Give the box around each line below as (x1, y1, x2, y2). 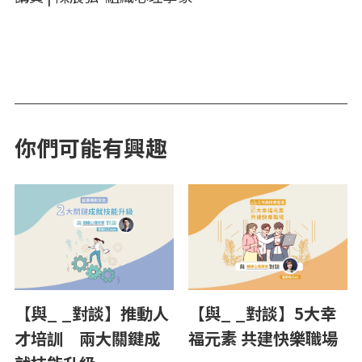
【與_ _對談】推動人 (15, 301, 169, 326)
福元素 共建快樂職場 (188, 326, 338, 351)
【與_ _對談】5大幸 (188, 301, 336, 326)
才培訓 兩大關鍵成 (15, 326, 160, 351)
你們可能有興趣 (15, 131, 167, 163)
